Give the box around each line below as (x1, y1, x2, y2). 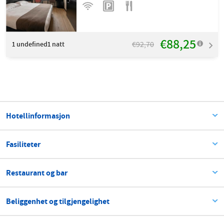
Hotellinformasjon (6, 110, 70, 121)
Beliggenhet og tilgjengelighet (6, 195, 109, 206)
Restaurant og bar (6, 167, 67, 178)
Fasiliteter (6, 138, 40, 149)
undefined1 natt (16, 39, 64, 49)
